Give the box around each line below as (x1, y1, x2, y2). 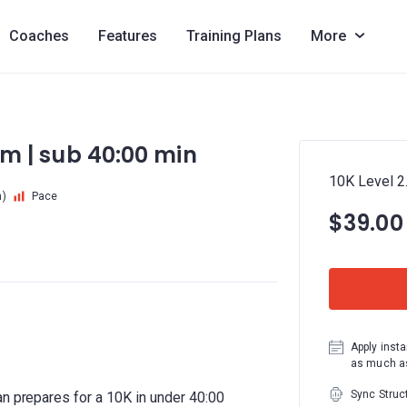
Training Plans (185, 27, 282, 45)
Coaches (8, 27, 69, 45)
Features (97, 27, 157, 45)
